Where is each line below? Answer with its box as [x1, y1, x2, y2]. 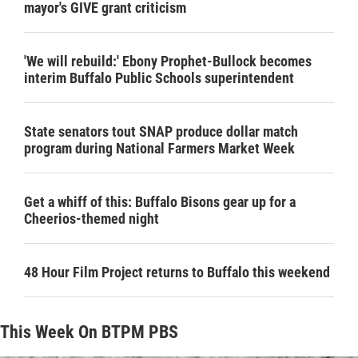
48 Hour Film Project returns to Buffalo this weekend [24, 264, 330, 281]
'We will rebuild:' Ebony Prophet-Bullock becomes [24, 53, 312, 70]
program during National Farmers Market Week [24, 140, 295, 157]
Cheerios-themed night [24, 210, 159, 228]
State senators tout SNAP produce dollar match [24, 123, 298, 141]
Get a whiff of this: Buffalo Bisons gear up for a [24, 193, 296, 211]
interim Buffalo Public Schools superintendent [24, 70, 294, 87]
